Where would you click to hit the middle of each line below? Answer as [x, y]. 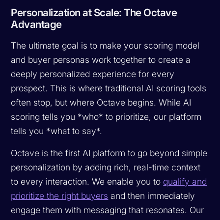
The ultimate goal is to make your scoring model [105, 45]
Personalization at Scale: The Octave [94, 12]
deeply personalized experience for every [93, 74]
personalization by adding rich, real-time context [106, 167]
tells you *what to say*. [57, 131]
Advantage [36, 24]
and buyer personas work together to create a [101, 59]
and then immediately [152, 195]
